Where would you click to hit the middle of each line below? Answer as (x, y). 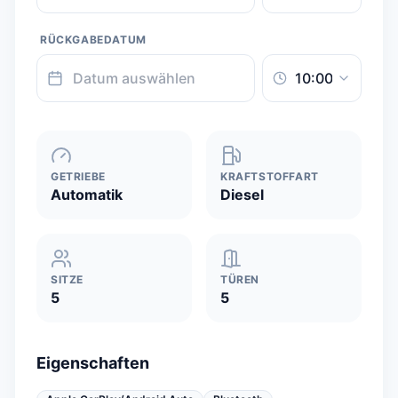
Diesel (242, 195)
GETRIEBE (78, 176)
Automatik (87, 195)
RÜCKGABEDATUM (93, 40)
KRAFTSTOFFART (270, 176)
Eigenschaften (93, 363)
